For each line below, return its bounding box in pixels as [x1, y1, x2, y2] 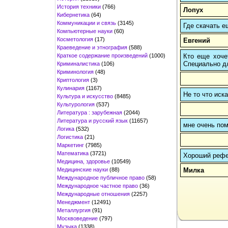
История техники [57, 3, 101, 10]
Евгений [183, 37, 210, 45]
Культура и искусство [57, 93, 113, 99]
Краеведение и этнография [57, 44, 127, 50]
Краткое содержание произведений [57, 52, 148, 59]
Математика [57, 150, 89, 156]
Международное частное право [57, 182, 138, 189]
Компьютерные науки [57, 27, 112, 34]
